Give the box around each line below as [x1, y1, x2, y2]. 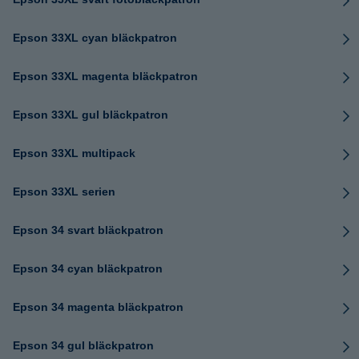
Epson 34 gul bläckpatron [13, 339, 154, 352]
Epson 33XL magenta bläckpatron [13, 70, 198, 83]
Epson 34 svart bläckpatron [13, 224, 163, 236]
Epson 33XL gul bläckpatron [13, 108, 168, 121]
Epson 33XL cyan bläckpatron [13, 31, 177, 44]
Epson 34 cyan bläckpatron [13, 262, 163, 275]
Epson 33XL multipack [13, 147, 135, 159]
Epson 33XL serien [13, 185, 115, 198]
